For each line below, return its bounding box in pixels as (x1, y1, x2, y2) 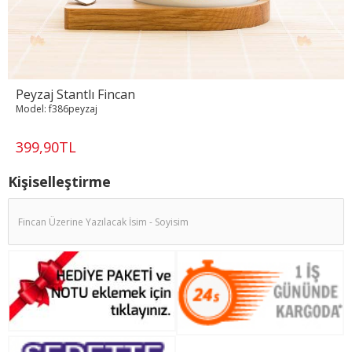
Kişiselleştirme (8, 172, 111, 192)
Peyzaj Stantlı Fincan (16, 86, 135, 104)
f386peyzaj (49, 102, 97, 116)
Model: (16, 102, 46, 116)
